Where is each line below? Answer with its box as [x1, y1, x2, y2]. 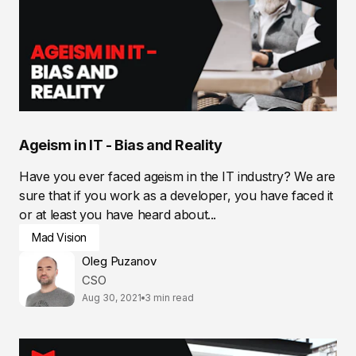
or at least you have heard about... [19, 206, 216, 222]
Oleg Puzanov [82, 253, 157, 269]
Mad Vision [32, 230, 87, 244]
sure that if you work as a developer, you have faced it [19, 187, 333, 203]
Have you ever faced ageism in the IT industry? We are [19, 168, 335, 184]
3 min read [145, 292, 194, 304]
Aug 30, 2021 [82, 292, 141, 304]
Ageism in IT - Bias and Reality [19, 136, 222, 153]
